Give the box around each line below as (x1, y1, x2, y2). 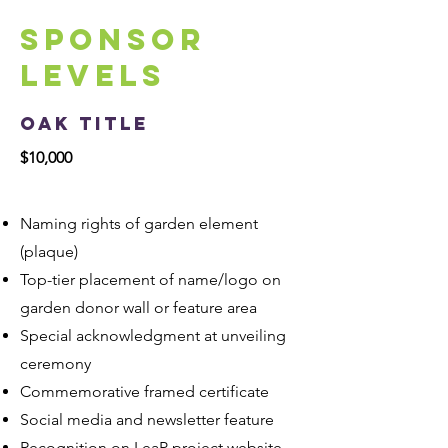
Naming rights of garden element (20, 214, 258, 233)
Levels (20, 57, 166, 94)
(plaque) (20, 242, 78, 261)
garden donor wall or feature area (20, 298, 257, 317)
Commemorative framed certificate (20, 382, 269, 401)
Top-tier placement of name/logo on (20, 270, 281, 289)
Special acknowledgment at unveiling (20, 326, 286, 345)
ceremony (20, 354, 91, 373)
